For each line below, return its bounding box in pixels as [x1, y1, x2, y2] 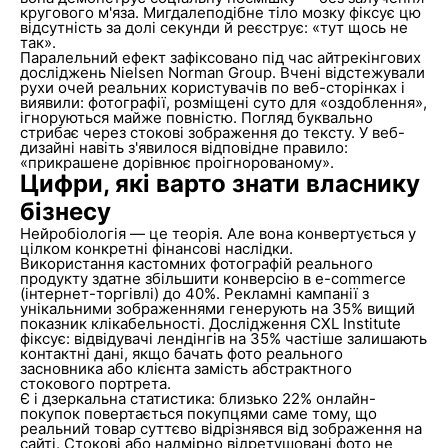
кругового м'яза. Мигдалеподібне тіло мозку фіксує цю [19, 3, 421, 22]
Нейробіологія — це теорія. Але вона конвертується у [19, 224, 416, 243]
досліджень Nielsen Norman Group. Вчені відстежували [19, 63, 425, 82]
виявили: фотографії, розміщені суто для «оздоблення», [19, 93, 427, 112]
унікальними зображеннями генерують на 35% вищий [19, 299, 415, 318]
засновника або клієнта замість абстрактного [19, 359, 352, 378]
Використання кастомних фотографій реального [19, 254, 373, 273]
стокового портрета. [19, 374, 171, 393]
